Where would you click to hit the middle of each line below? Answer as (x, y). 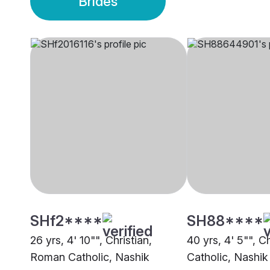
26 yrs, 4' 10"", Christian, (91, 240)
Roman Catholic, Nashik (90, 257)
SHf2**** (66, 221)
